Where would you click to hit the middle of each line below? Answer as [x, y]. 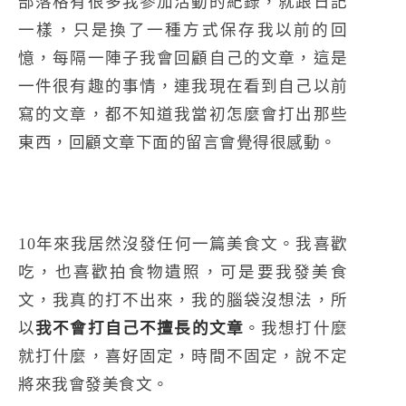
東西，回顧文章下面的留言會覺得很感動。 [178, 142]
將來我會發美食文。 [94, 384]
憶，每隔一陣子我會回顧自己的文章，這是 [183, 58]
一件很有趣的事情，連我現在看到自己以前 [183, 86]
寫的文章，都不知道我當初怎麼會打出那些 [183, 114]
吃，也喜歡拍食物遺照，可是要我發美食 [183, 271]
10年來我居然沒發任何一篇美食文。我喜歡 [183, 243]
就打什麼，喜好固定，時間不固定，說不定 [183, 356]
